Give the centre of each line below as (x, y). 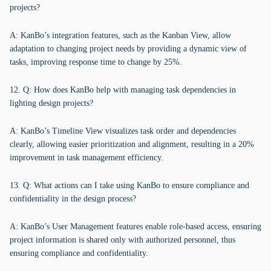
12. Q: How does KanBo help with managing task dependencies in (123, 90)
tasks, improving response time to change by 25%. (96, 62)
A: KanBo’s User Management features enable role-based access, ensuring (135, 227)
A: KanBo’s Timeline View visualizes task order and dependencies (123, 131)
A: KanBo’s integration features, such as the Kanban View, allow (120, 35)
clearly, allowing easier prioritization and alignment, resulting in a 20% (132, 144)
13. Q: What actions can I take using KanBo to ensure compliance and (129, 185)
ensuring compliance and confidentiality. (79, 253)
